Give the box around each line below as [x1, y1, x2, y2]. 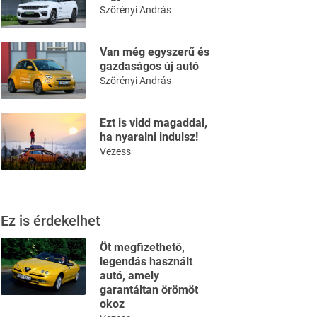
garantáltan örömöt [100, 283, 198, 297]
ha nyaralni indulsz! [100, 130, 198, 144]
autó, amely [100, 269, 159, 283]
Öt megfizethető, [100, 241, 185, 255]
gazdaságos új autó [100, 59, 199, 74]
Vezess [100, 146, 131, 158]
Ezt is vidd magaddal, [100, 116, 207, 130]
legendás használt [100, 255, 192, 269]
